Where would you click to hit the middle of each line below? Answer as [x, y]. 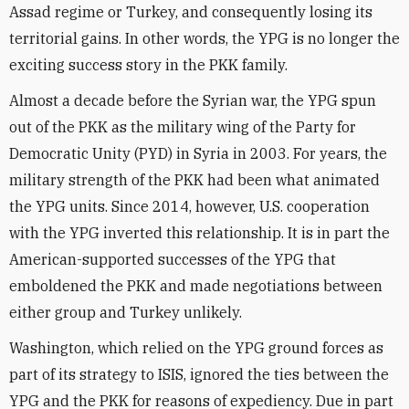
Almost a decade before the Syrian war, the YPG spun [193, 100]
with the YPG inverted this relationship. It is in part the [199, 233]
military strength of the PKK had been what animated [194, 180]
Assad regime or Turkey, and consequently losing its [191, 12]
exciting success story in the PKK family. [148, 65]
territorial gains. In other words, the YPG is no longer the [204, 38]
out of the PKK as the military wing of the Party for [183, 127]
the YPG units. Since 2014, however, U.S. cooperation [189, 206]
